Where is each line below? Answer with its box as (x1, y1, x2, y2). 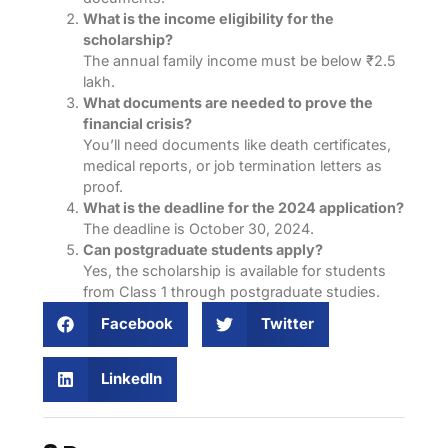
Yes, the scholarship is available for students (82, 261, 386, 279)
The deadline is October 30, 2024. (82, 219, 314, 237)
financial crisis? (82, 114, 192, 132)
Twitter (260, 314, 314, 334)
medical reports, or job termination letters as (82, 156, 382, 174)
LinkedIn (101, 369, 163, 389)
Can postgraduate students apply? (82, 240, 323, 258)
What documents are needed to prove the (82, 93, 373, 111)
